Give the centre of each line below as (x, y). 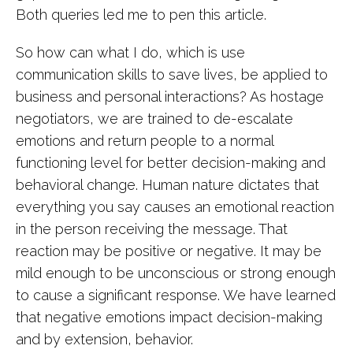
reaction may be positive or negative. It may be (169, 251)
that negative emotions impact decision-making (169, 317)
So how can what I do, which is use (130, 52)
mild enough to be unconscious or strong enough (176, 273)
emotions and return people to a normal (145, 141)
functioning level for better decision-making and (171, 163)
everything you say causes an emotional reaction (175, 207)
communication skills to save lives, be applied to (172, 74)
